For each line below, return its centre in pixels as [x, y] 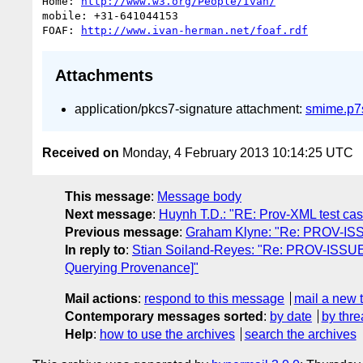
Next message [109, 215]
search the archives [300, 335]
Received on [81, 153]
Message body [199, 197]
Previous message [122, 233]
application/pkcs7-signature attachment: [190, 109]
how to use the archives [167, 335]
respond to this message [214, 299]
